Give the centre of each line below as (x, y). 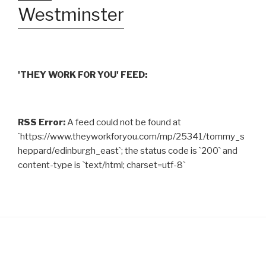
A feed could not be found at (123, 122)
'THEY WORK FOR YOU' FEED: (83, 75)
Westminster (71, 14)
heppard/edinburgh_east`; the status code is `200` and (128, 151)
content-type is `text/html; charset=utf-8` (102, 165)
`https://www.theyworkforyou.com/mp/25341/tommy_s (131, 136)
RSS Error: (42, 122)
